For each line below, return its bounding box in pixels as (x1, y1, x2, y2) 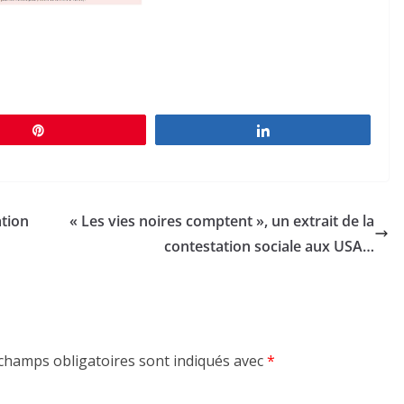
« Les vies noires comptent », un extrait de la (69, 211, 374, 232)
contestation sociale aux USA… (164, 236, 374, 257)
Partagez (281, 124, 329, 137)
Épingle (57, 124, 97, 137)
